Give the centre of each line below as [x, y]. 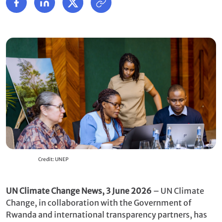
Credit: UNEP [53, 159]
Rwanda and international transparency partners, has [107, 214]
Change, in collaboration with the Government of [99, 202]
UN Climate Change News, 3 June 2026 [79, 191]
